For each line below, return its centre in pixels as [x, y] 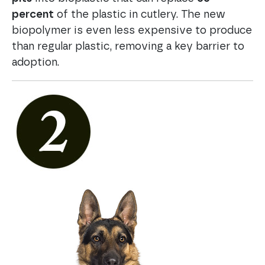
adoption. [35, 62]
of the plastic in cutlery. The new [140, 14]
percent [33, 14]
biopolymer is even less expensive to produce [132, 30]
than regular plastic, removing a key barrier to [128, 46]
